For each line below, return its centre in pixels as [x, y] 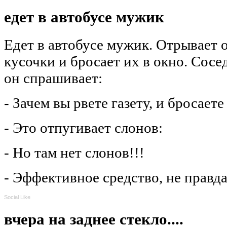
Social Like [17, 197]
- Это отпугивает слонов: [83, 128]
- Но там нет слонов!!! [74, 153]
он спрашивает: [53, 78]
